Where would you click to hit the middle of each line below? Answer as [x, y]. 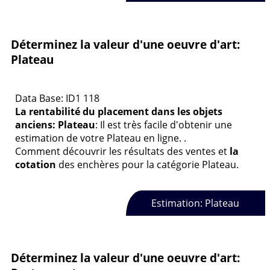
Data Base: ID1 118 [57, 99]
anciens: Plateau [55, 125]
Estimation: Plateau [196, 203]
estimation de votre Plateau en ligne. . [101, 138]
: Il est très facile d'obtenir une [164, 125]
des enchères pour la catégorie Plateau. [147, 165]
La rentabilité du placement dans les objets [119, 112]
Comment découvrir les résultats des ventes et [122, 152]
